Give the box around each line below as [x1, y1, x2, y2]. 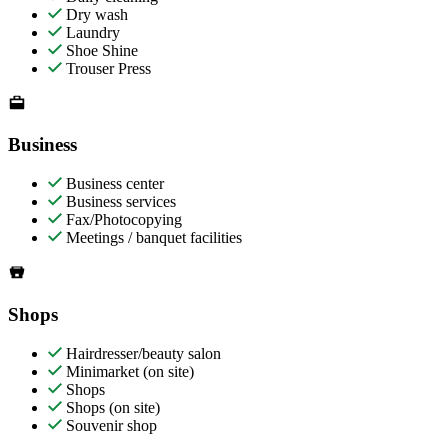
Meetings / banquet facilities [62, 229, 242, 247]
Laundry [62, 23, 120, 41]
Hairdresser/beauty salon [62, 344, 221, 362]
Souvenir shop [62, 416, 157, 434]
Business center [62, 175, 164, 193]
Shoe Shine [62, 41, 138, 59]
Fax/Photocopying [62, 211, 182, 229]
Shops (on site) [62, 398, 160, 416]
